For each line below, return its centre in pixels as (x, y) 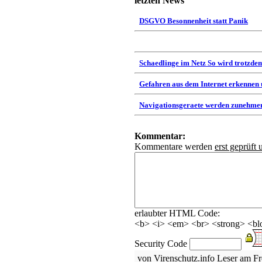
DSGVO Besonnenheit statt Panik (194, 21)
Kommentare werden (175, 146)
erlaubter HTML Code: (177, 213)
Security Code (162, 244)
